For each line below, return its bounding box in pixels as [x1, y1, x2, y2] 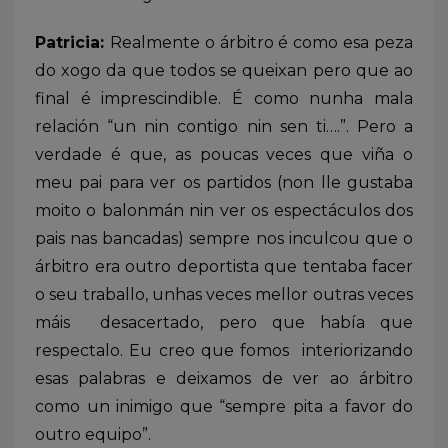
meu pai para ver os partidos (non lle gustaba [35, 172, 413, 192]
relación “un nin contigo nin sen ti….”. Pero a [35, 116, 413, 136]
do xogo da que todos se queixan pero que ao [35, 60, 413, 80]
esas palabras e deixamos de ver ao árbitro [35, 368, 413, 388]
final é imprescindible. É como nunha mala [35, 88, 413, 108]
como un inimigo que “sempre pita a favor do [35, 396, 413, 416]
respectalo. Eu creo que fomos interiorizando [35, 340, 413, 360]
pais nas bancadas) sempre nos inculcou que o [35, 228, 413, 248]
